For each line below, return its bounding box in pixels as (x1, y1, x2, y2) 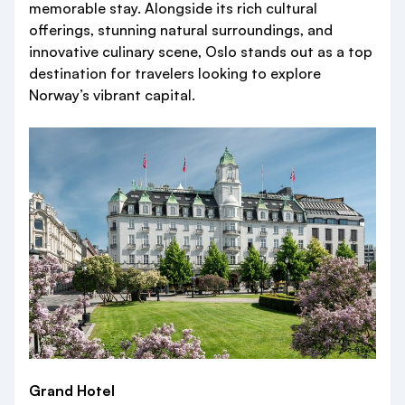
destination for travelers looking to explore (29, 64, 321, 82)
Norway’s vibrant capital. (29, 86, 195, 104)
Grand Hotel (29, 381, 115, 400)
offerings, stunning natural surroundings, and (29, 21, 333, 39)
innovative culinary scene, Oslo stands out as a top (29, 42, 372, 61)
